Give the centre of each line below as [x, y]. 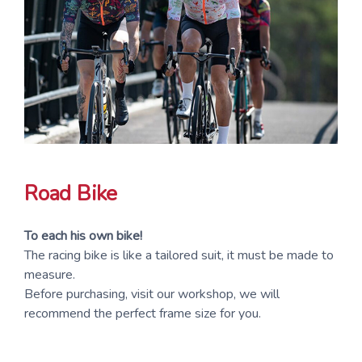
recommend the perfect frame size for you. [143, 314]
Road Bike [71, 193]
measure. [50, 275]
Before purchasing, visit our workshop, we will [152, 295]
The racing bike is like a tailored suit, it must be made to [179, 256]
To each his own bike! [83, 236]
